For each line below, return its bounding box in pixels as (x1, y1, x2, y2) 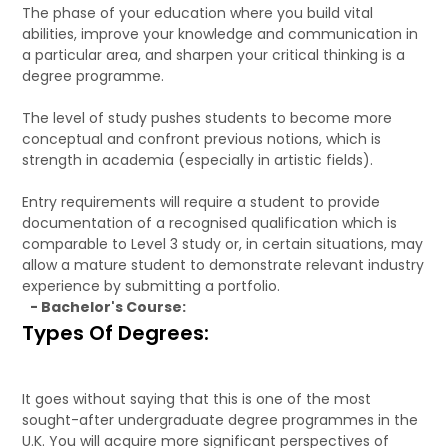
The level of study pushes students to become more (22, 107, 393, 128)
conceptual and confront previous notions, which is (22, 128, 382, 149)
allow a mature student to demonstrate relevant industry (22, 254, 425, 275)
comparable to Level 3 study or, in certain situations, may (22, 233, 424, 254)
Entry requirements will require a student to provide (22, 191, 381, 212)
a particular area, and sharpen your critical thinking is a (22, 44, 406, 65)
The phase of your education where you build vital (22, 2, 374, 23)
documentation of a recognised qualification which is (22, 212, 398, 233)
